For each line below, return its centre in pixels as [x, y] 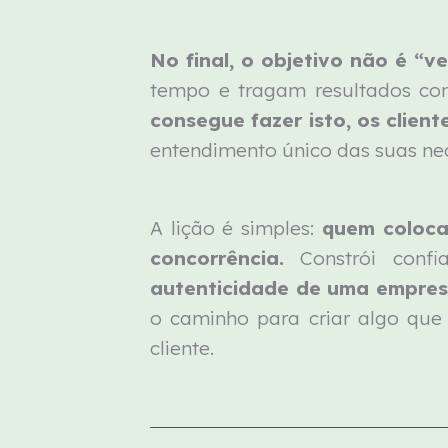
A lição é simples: [236, 228]
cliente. [182, 348]
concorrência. [217, 258]
